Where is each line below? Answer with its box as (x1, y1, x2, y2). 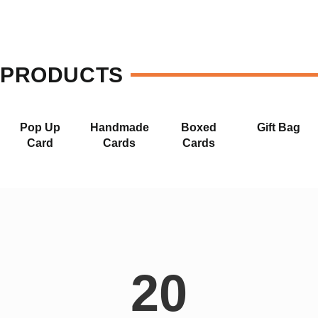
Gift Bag (256, 121, 300, 133)
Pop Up (19, 121, 60, 133)
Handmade (89, 121, 149, 133)
